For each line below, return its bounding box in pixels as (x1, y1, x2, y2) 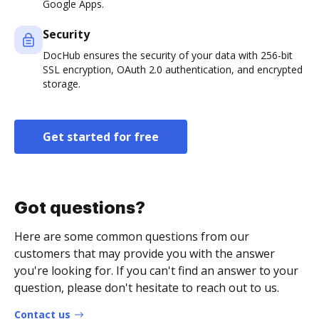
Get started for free (43, 129, 159, 145)
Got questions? (14, 199, 145, 217)
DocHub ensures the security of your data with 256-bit (43, 48, 293, 63)
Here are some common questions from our (14, 229, 249, 245)
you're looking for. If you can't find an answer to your (14, 263, 298, 279)
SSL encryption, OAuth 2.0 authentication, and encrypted (43, 63, 303, 77)
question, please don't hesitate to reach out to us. (14, 280, 279, 296)
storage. (43, 77, 80, 91)
